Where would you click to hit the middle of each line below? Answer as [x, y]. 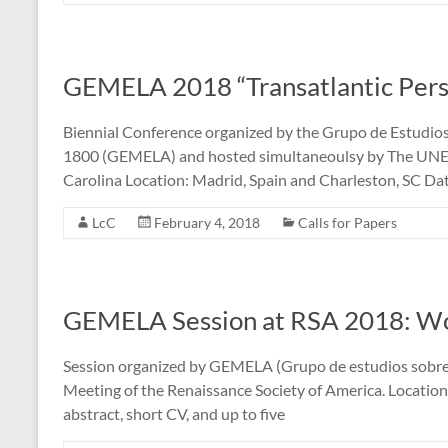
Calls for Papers [347, 222]
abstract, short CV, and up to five [174, 413]
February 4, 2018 [207, 222]
